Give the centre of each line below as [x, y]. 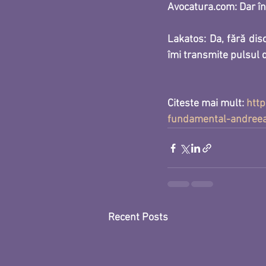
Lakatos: [189, 40]
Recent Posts [138, 218]
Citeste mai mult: [207, 104]
